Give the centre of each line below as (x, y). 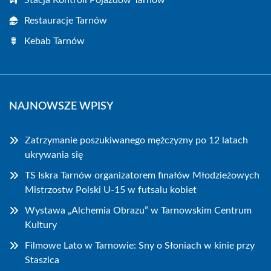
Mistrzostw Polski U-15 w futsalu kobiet (111, 190)
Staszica (42, 260)
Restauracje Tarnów (66, 20)
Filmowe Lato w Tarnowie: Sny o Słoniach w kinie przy (140, 245)
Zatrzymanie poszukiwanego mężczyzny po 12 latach (136, 140)
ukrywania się (54, 155)
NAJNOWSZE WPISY (61, 106)
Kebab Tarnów (54, 41)
